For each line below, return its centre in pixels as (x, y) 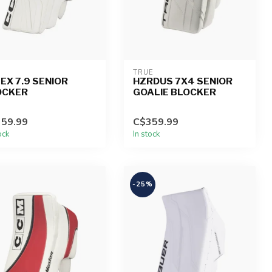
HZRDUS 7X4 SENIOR (182, 81)
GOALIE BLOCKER (174, 92)
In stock (146, 134)
